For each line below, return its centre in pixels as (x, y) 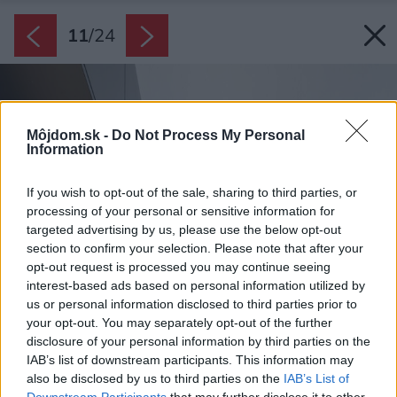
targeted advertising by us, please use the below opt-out (184, 229)
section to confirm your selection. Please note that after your (195, 248)
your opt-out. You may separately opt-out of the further (179, 322)
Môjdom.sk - (69, 135)
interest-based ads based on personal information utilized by (196, 285)
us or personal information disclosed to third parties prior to (192, 304)
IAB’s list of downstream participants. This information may (190, 359)
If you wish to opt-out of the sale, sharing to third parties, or (192, 192)
